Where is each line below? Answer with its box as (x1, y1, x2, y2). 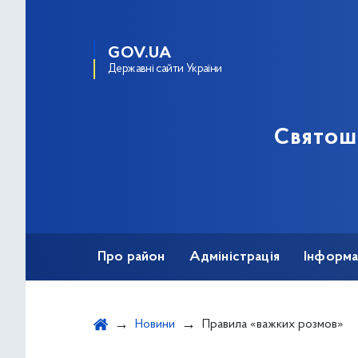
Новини (135, 318, 175, 331)
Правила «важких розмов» (202, 318, 344, 331)
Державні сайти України (108, 63, 222, 75)
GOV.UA (108, 46, 172, 62)
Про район (97, 250, 165, 265)
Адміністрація (189, 250, 280, 265)
